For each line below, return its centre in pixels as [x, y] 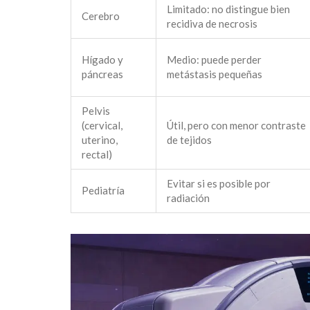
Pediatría [103, 191]
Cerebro [101, 16]
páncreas [102, 74]
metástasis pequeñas [215, 74]
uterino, [100, 140]
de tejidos [189, 140]
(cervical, [102, 126]
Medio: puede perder [214, 60]
